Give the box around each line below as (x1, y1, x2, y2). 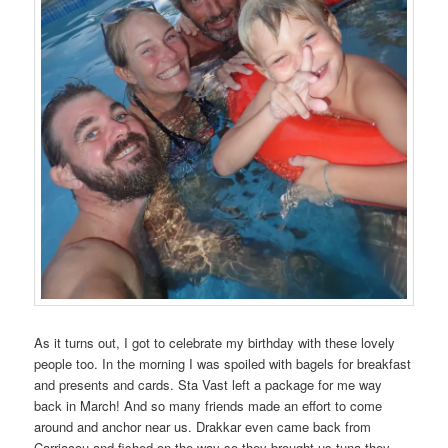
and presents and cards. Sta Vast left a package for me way (34, 374, 383, 394)
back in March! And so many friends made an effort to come (34, 395, 383, 415)
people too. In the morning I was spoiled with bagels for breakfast (34, 353, 412, 373)
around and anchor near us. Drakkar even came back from (34, 416, 372, 436)
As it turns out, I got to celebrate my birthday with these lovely (34, 332, 396, 352)
